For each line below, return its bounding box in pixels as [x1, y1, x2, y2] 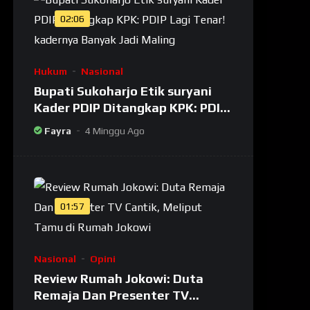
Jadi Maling [34, 133, 102, 148]
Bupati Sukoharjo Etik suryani [34, 83, 212, 98]
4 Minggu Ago [85, 125, 145, 136]
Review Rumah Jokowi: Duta [34, 271, 204, 286]
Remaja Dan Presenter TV [34, 287, 190, 302]
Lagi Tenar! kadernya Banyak [34, 116, 209, 131]
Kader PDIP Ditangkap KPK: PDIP [34, 100, 228, 115]
